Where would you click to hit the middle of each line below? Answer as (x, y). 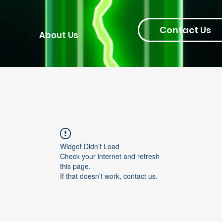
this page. (75, 166)
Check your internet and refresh (110, 156)
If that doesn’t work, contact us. (109, 176)
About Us (58, 35)
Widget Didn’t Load (90, 146)
